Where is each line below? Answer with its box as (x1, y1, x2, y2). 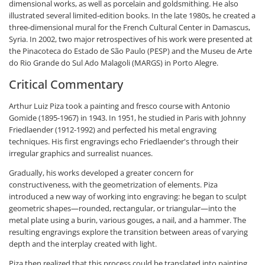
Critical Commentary (9, 76, 123, 92)
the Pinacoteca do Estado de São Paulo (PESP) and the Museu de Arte (9, 46, 252, 56)
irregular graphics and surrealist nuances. (9, 148, 153, 159)
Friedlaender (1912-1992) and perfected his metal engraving (9, 124, 216, 135)
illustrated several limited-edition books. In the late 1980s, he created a (9, 10, 256, 21)
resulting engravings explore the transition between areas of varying (9, 227, 248, 237)
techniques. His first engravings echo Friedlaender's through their (9, 136, 238, 147)
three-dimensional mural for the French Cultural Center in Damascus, (9, 22, 250, 33)
